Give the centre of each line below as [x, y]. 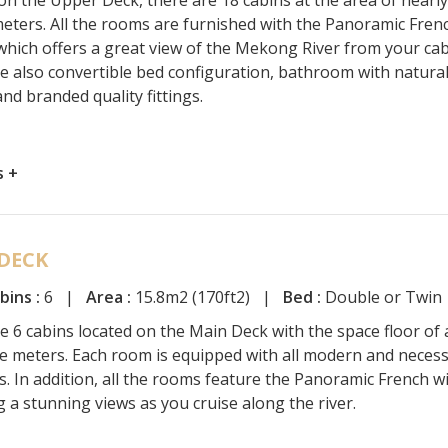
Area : [109, 296]
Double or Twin [382, 296]
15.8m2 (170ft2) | [207, 296]
